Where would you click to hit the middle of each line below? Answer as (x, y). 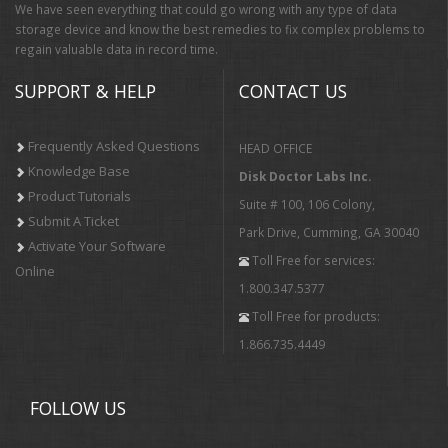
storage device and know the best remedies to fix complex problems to (220, 28)
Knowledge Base (79, 170)
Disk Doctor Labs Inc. (305, 175)
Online (35, 270)
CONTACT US (293, 90)
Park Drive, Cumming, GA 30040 (329, 231)
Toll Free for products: (314, 315)
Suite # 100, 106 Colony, (307, 203)
